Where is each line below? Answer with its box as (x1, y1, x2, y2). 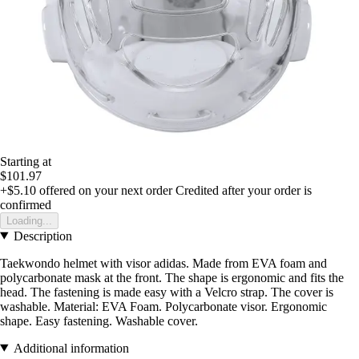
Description (13, 228, 72, 243)
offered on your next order (36, 183, 172, 197)
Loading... (6, 214, 52, 227)
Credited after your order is (175, 183, 312, 197)
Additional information (13, 341, 129, 355)
